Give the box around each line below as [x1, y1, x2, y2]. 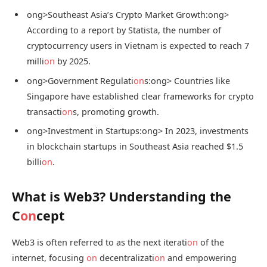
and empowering [165, 252, 237, 264]
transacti [27, 105, 62, 117]
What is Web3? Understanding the [12, 188, 231, 206]
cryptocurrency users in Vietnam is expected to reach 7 [27, 40, 249, 52]
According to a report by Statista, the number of [27, 24, 221, 36]
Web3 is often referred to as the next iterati [12, 237, 187, 249]
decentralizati [97, 252, 154, 264]
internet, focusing [12, 252, 86, 264]
